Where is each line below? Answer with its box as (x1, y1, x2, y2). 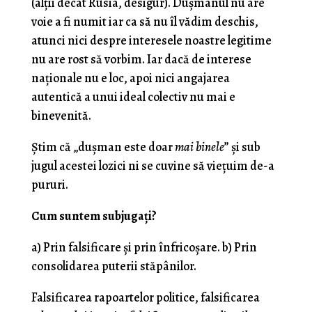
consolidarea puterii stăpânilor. (31, 258, 196, 274)
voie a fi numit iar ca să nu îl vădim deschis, (31, 13, 258, 30)
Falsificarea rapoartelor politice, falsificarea (31, 289, 260, 306)
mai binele (174, 139, 224, 155)
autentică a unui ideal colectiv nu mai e (31, 88, 235, 105)
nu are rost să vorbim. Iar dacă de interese (31, 51, 251, 68)
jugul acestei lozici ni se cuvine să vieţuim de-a (31, 157, 274, 174)
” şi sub (224, 139, 260, 155)
